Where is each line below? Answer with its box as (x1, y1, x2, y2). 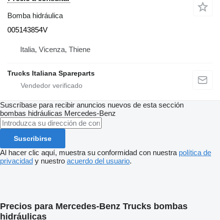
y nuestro (33, 157, 67, 165)
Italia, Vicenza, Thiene (20, 45, 90, 54)
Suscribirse (14, 135, 52, 143)
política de (179, 148, 211, 157)
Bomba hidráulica (7, 11, 63, 20)
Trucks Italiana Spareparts (7, 69, 95, 78)
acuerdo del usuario (67, 157, 130, 165)
